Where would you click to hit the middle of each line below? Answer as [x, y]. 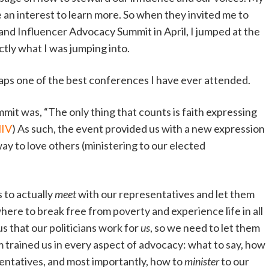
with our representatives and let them [165, 194]
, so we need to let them [205, 228]
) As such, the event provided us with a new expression [138, 129]
